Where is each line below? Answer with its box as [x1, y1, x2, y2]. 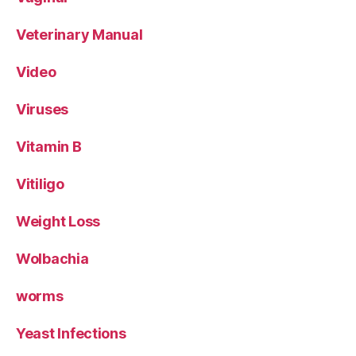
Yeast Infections [16, 324, 126, 342]
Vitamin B [16, 137, 82, 155]
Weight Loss [16, 212, 101, 230]
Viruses [16, 100, 69, 118]
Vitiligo [16, 175, 64, 192]
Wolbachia [16, 250, 89, 267]
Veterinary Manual [16, 25, 143, 43]
